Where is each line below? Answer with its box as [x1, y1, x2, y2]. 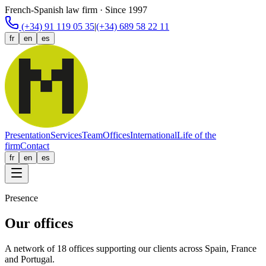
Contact [20, 141, 49, 151]
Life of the [177, 130, 216, 140]
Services [50, 130, 82, 140]
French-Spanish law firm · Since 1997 [5, 5, 147, 15]
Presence [5, 193, 38, 203]
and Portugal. [5, 254, 55, 264]
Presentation [5, 130, 50, 140]
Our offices [5, 215, 73, 231]
